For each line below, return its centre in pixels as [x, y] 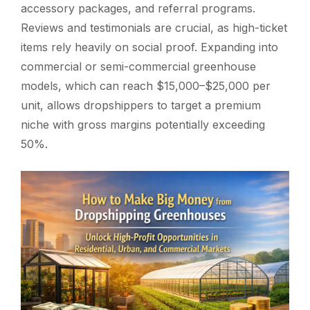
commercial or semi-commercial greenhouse [138, 66]
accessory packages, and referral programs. [138, 8]
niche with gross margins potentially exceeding [143, 125]
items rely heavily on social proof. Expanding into [149, 47]
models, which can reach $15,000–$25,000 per [146, 86]
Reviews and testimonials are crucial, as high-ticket [154, 28]
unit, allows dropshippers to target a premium [141, 105]
